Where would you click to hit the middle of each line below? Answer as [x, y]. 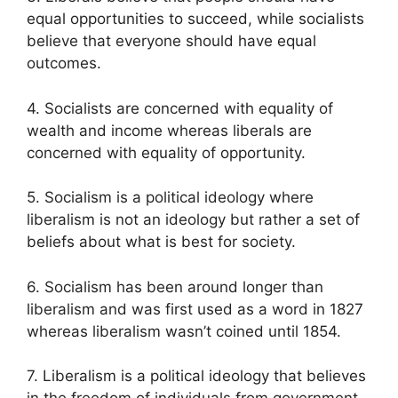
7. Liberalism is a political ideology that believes [196, 376]
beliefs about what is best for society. [161, 242]
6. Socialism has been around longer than [175, 287]
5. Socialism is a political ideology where [170, 198]
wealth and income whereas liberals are [169, 130]
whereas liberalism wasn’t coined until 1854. [184, 331]
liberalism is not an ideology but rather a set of [193, 220]
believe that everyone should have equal [171, 41]
